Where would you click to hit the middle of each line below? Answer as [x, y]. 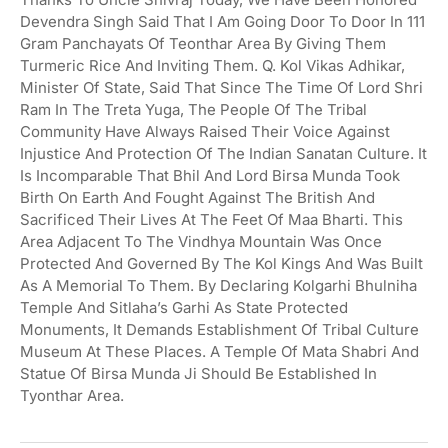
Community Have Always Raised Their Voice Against [205, 131]
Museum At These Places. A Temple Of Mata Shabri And [219, 351]
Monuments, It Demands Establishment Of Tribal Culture [219, 329]
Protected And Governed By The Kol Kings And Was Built [221, 263]
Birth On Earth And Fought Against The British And [197, 197]
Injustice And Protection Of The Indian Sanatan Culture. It [223, 153]
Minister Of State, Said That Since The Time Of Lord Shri [221, 87]
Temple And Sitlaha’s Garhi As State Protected [184, 307]
